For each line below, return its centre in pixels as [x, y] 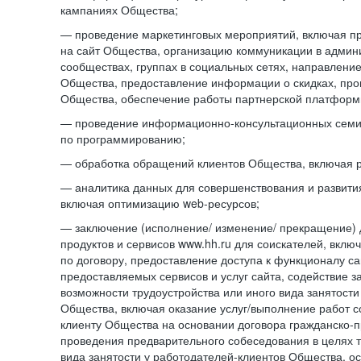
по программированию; [123, 139]
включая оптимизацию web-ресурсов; [160, 203]
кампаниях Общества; [119, 10]
